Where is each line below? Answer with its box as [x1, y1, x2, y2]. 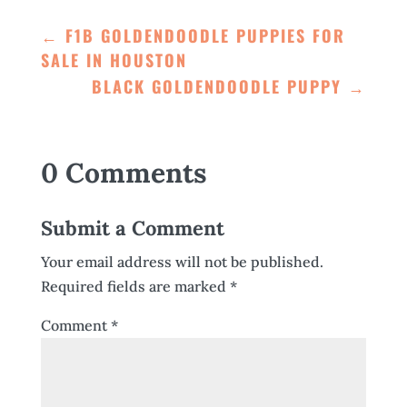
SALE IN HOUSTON [40, 48, 187, 73]
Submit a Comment [40, 215, 224, 242]
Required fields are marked [40, 277, 230, 296]
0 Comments [40, 155, 207, 191]
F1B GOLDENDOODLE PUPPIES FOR [65, 24, 345, 48]
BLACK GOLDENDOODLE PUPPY [92, 74, 342, 99]
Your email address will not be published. [40, 253, 323, 272]
